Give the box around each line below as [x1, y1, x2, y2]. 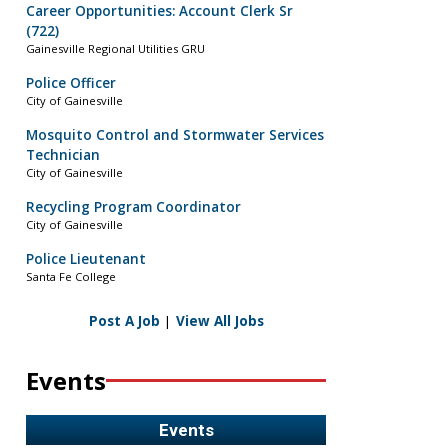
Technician [26, 146, 100, 165]
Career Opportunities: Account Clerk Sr [26, 2, 293, 21]
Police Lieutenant [26, 250, 146, 269]
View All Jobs [175, 311, 264, 330]
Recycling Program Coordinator [26, 198, 241, 217]
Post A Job [88, 311, 160, 330]
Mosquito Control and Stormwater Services [26, 126, 324, 145]
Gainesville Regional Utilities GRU [26, 41, 205, 57]
